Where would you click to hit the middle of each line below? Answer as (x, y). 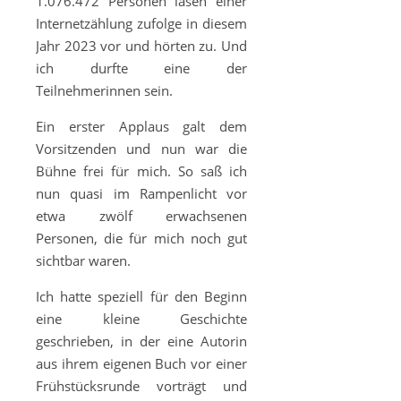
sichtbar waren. (83, 260)
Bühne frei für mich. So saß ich (141, 171)
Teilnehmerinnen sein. (104, 90)
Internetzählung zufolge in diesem (141, 23)
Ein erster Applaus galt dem (141, 126)
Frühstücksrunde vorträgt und (141, 386)
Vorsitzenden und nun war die (141, 149)
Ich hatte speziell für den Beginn (141, 296)
